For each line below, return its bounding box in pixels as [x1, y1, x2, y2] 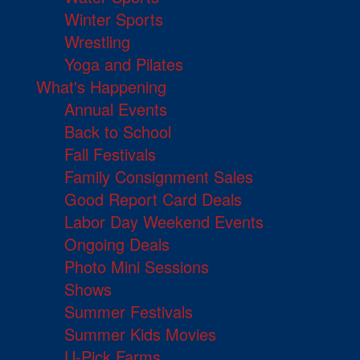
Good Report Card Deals [64, 187, 242, 211]
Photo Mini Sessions [64, 255, 209, 279]
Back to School [64, 120, 171, 144]
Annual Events [64, 97, 167, 121]
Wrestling [64, 30, 130, 54]
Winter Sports [64, 7, 163, 31]
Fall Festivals [64, 142, 156, 166]
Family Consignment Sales [64, 165, 253, 189]
